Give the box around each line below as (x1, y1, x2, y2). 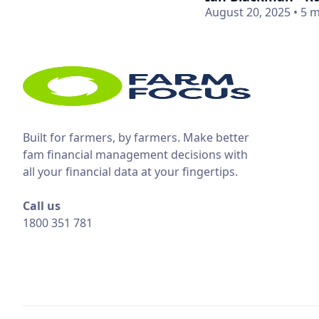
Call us (23, 198, 61, 214)
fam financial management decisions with (23, 147, 248, 162)
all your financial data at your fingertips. (23, 164, 238, 179)
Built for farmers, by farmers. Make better (23, 130, 249, 145)
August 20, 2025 (205, 4, 291, 20)
